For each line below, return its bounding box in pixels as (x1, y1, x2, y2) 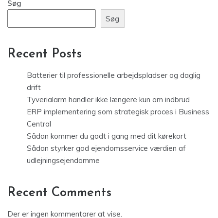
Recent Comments (7, 186, 111, 200)
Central (27, 119, 51, 129)
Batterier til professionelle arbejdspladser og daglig (27, 71, 200, 80)
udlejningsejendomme (27, 156, 100, 165)
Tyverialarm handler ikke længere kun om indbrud (27, 95, 190, 105)
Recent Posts (7, 48, 82, 61)
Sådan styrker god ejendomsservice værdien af (27, 144, 186, 153)
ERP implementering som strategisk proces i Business (27, 107, 209, 117)
